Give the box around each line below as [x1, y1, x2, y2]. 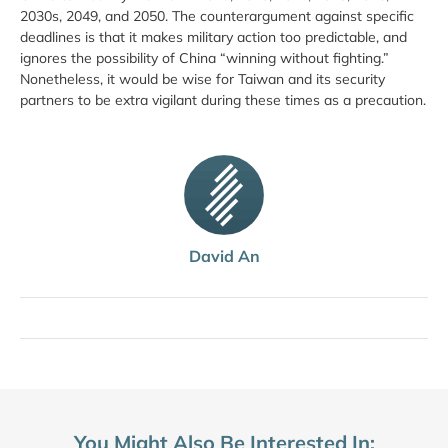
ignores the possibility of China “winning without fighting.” [20, 48, 389, 67]
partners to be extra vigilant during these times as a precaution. [20, 90, 426, 109]
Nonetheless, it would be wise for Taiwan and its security [20, 69, 385, 88]
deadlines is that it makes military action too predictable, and [20, 27, 407, 46]
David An [188, 246, 260, 267]
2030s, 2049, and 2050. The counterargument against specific [20, 6, 414, 25]
